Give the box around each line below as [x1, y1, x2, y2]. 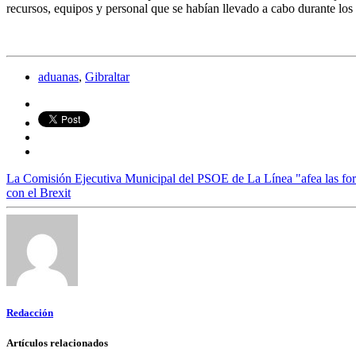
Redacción [6, 307, 53, 319]
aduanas [38, 70, 79, 84]
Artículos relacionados [6, 337, 108, 350]
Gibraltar [85, 70, 130, 84]
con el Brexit [6, 186, 71, 200]
